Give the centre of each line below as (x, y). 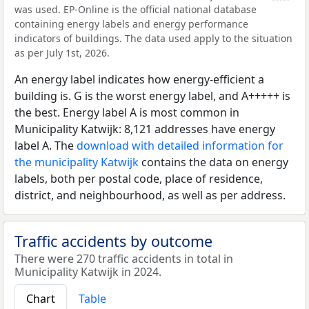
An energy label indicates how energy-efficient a (139, 79)
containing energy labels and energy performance (131, 24)
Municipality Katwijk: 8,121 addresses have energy (145, 129)
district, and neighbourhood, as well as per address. (150, 195)
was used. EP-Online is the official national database (136, 9)
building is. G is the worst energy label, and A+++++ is (152, 96)
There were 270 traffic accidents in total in (124, 259)
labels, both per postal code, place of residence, (139, 179)
